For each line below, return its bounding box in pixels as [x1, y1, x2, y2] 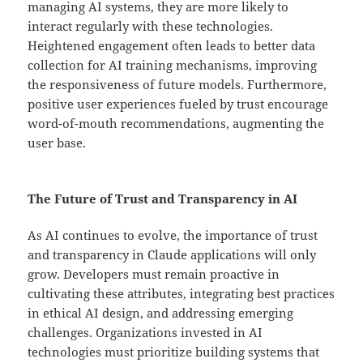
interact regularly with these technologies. [28, 18, 274, 35]
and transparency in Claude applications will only [28, 246, 317, 263]
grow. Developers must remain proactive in [28, 266, 280, 283]
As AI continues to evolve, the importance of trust [28, 227, 318, 244]
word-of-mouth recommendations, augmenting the [28, 115, 325, 132]
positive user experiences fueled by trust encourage [28, 96, 329, 113]
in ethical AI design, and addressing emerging [28, 305, 294, 322]
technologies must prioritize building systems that [28, 344, 320, 361]
